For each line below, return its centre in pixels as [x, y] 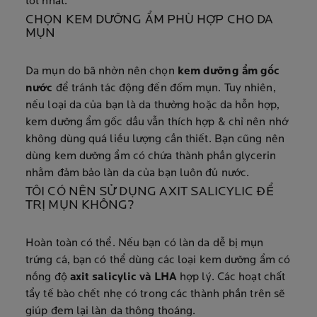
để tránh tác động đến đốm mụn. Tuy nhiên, [166, 88]
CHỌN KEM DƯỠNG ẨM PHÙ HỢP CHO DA [150, 20]
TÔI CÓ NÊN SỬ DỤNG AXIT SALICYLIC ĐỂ [150, 192]
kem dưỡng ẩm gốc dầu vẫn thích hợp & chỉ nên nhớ [157, 122]
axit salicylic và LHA [125, 277]
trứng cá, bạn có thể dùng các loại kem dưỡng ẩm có [158, 260]
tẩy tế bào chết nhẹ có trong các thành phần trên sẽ [156, 294]
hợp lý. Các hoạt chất [233, 277]
